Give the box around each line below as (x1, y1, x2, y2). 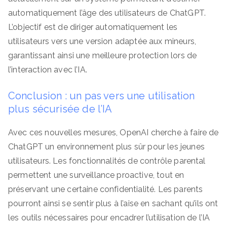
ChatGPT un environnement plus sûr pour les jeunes (8, 142, 205, 152)
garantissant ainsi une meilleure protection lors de (8, 51, 197, 60)
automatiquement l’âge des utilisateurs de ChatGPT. (8, 8, 206, 18)
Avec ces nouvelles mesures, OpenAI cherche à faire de (8, 128, 219, 137)
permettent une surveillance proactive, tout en (8, 170, 184, 180)
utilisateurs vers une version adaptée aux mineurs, (8, 36, 197, 46)
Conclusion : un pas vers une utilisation (8, 90, 195, 102)
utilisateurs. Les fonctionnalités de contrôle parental (8, 156, 206, 166)
